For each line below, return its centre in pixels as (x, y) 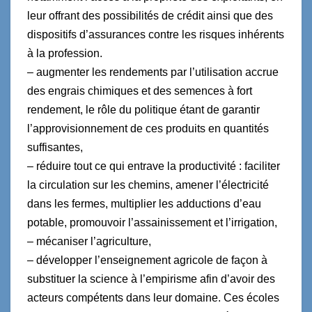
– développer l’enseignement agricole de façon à (147, 260)
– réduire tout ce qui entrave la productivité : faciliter (154, 166)
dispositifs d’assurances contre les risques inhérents (156, 34)
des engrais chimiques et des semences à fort (140, 91)
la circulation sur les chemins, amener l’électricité (148, 185)
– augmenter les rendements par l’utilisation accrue (153, 72)
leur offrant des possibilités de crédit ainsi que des (150, 15)
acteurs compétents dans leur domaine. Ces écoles (153, 297)
